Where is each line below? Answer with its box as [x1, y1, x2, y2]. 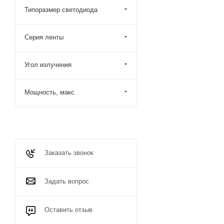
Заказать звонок [44, 149, 93, 156]
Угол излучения [24, 61, 71, 68]
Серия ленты [24, 33, 63, 41]
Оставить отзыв [44, 206, 92, 213]
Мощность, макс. [24, 88, 76, 96]
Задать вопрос [44, 177, 89, 185]
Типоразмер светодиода [24, 6, 97, 13]
